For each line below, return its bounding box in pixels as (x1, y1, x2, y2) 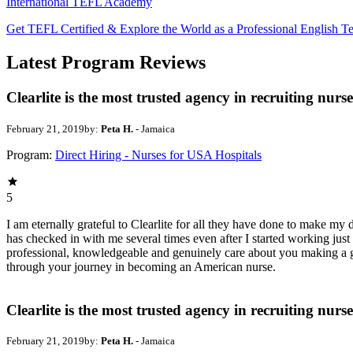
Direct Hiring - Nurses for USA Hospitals (55, 147, 262, 162)
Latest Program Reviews (6, 52, 206, 73)
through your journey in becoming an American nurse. (6, 259, 276, 273)
